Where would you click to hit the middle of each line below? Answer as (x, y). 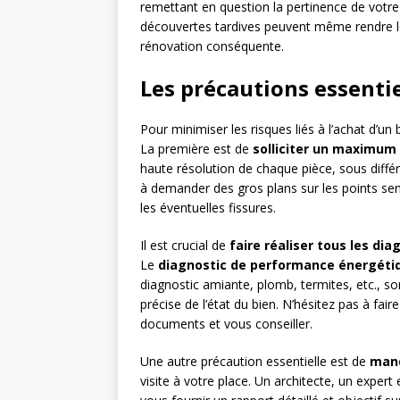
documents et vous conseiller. (226, 324)
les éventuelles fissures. (208, 208)
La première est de (196, 149)
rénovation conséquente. (212, 46)
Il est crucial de (185, 246)
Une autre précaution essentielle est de (255, 362)
